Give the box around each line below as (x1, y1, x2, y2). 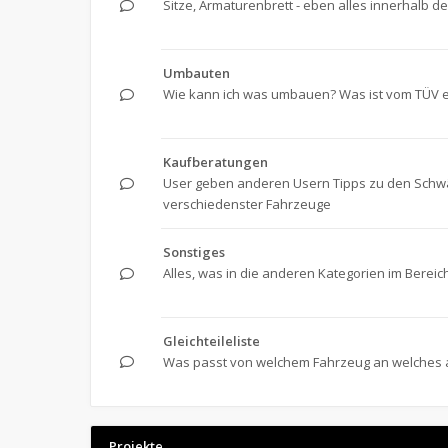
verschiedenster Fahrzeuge (163, 195, 331, 213)
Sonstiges (163, 243, 225, 261)
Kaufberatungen (163, 153, 268, 171)
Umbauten (163, 64, 230, 82)
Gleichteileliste (163, 332, 260, 350)
